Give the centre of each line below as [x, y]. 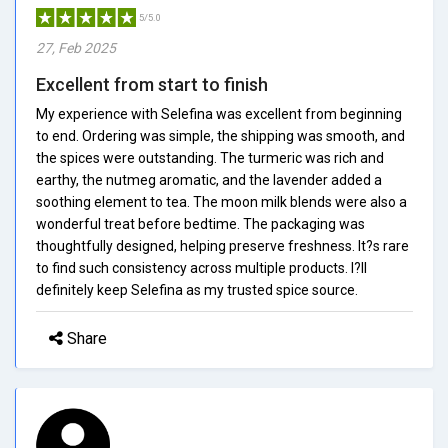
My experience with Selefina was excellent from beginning [219, 113]
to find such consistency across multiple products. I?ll [201, 267]
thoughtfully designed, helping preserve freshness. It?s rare [222, 245]
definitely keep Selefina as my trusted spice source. [197, 289]
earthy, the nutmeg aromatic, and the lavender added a [209, 179]
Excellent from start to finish [152, 84]
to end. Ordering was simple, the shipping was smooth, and [220, 135]
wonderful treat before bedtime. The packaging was [200, 223]
